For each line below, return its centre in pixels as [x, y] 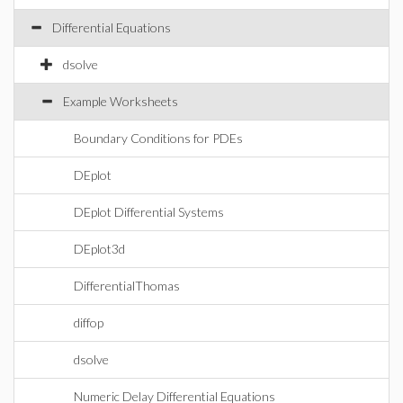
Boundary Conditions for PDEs [158, 138]
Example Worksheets [121, 101]
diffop [89, 322]
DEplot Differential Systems [149, 212]
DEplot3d [99, 249]
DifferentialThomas [127, 286]
